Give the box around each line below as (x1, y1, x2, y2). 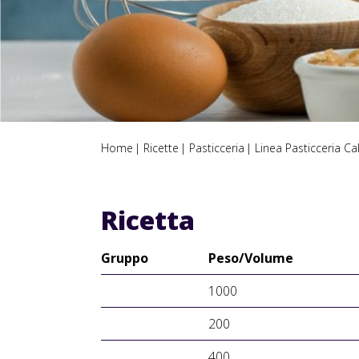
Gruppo (101, 249, 148, 268)
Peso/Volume (208, 249, 293, 268)
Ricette (143, 140, 179, 156)
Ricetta (101, 203, 195, 238)
